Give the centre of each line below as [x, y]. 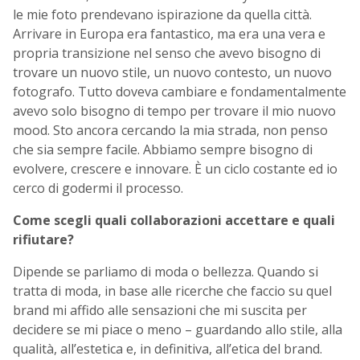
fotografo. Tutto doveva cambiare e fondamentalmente [180, 92]
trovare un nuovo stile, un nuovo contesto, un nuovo [172, 73]
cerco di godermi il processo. [98, 188]
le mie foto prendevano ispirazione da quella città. [162, 15]
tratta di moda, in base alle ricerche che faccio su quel [172, 291]
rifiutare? [43, 240]
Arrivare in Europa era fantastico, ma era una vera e [169, 34]
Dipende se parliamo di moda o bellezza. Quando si [166, 272]
